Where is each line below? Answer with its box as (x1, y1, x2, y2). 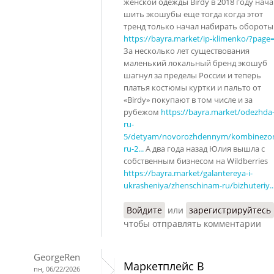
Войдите (127, 204, 162, 216)
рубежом (124, 106, 161, 117)
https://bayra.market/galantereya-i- (124, 167, 253, 179)
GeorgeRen (34, 250, 80, 263)
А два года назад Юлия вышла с (144, 143, 265, 154)
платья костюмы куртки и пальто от (124, 81, 261, 93)
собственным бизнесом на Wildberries (124, 155, 268, 166)
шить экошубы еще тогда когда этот (124, 8, 263, 20)
